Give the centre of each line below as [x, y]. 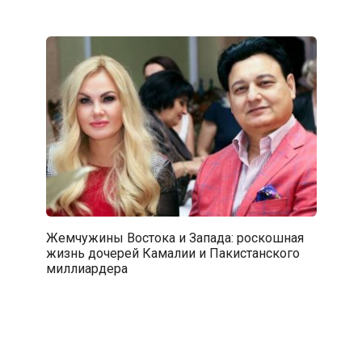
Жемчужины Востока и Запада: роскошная [175, 238]
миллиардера [86, 268]
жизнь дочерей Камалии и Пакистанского [173, 253]
